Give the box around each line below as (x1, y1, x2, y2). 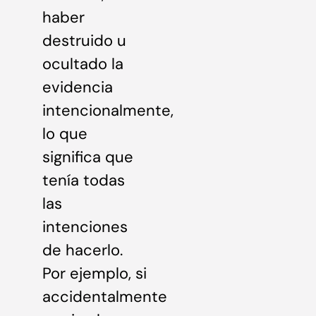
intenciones (42, 217, 128, 237)
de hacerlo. (42, 240, 123, 260)
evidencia (42, 77, 113, 97)
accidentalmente (42, 286, 167, 307)
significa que (42, 147, 133, 167)
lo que (42, 123, 87, 144)
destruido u (42, 30, 126, 51)
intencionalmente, (42, 100, 174, 121)
